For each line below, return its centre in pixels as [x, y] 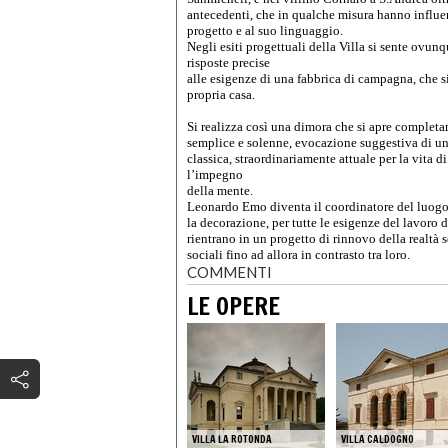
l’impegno [215, 174]
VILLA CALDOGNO [377, 438]
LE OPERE [233, 306]
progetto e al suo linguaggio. [265, 30]
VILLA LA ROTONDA [232, 438]
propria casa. [221, 94]
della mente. [220, 190]
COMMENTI [229, 271]
